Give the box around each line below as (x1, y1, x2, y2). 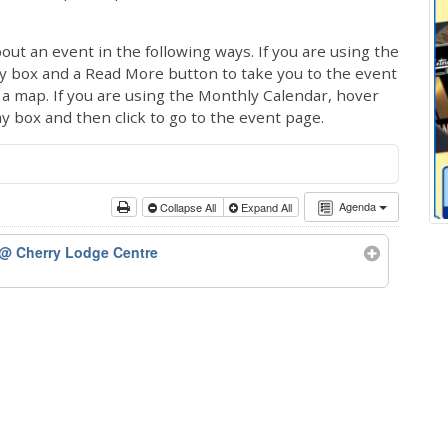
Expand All (237, 199, 295, 215)
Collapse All (157, 199, 220, 215)
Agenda (338, 198, 379, 214)
